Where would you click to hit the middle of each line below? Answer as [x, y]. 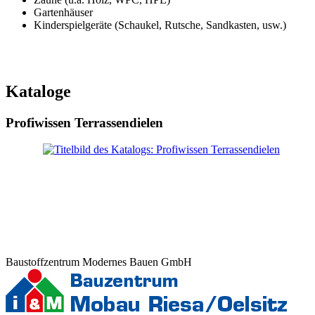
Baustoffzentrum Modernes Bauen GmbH [99, 262]
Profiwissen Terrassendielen [84, 122]
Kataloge [38, 91]
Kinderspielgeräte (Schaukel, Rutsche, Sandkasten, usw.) [160, 25]
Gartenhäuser [63, 12]
